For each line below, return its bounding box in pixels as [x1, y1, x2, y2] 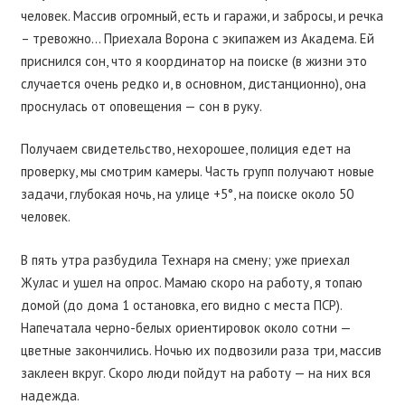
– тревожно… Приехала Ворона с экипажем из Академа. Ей [20, 29, 374, 47]
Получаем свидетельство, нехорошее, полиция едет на [20, 140, 351, 158]
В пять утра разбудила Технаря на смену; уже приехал [20, 250, 350, 268]
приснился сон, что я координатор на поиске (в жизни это [20, 52, 367, 70]
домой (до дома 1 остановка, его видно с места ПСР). [20, 296, 342, 314]
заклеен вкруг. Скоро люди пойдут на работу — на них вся [20, 363, 371, 381]
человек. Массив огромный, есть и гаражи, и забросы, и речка [20, 6, 383, 24]
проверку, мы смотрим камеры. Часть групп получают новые [20, 163, 374, 181]
